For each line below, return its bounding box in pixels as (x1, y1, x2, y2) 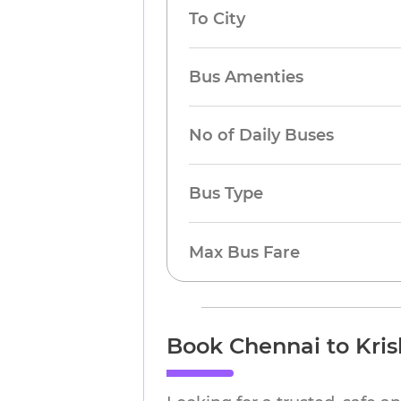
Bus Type (189, 183, 264, 203)
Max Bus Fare (189, 242, 301, 262)
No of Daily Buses (189, 125, 335, 145)
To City (189, 9, 246, 29)
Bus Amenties (189, 67, 304, 87)
